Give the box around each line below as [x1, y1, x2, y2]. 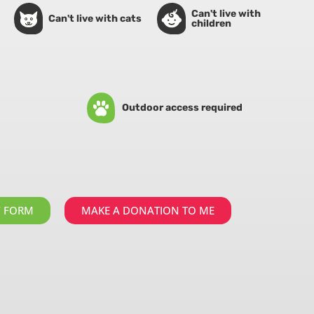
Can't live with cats [48, 12, 142, 25]
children [191, 17, 231, 29]
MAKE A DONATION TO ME [81, 203, 214, 217]
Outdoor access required [121, 101, 243, 114]
